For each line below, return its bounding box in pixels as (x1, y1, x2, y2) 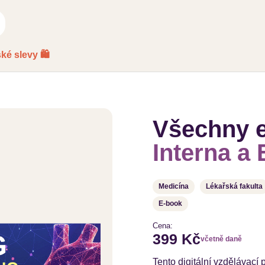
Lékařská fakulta (206, 182, 263, 190)
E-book (159, 199, 183, 208)
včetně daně (201, 234, 243, 243)
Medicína (159, 182, 189, 190)
